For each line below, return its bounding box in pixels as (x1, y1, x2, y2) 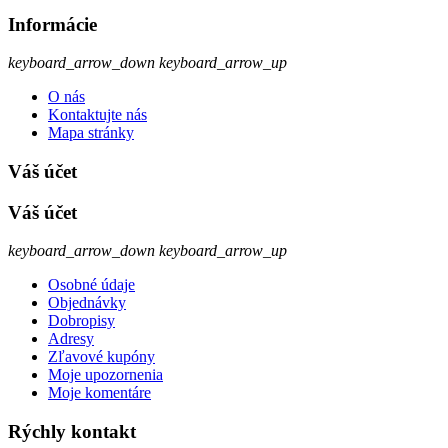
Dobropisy (48, 312, 115, 330)
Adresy (48, 330, 94, 348)
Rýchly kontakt (8, 421, 136, 443)
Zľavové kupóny (48, 348, 155, 366)
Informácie (8, 13, 97, 35)
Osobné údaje (48, 276, 135, 294)
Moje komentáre (48, 384, 151, 402)
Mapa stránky (48, 124, 134, 142)
